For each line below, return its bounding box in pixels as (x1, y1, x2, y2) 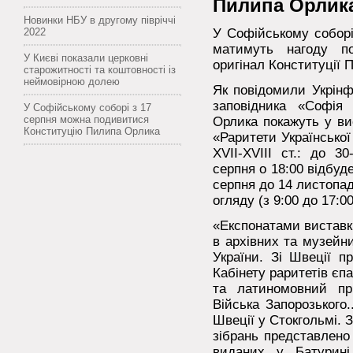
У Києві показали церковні (24, 51, 148, 64)
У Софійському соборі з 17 (24, 101, 151, 113)
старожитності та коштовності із (24, 63, 176, 76)
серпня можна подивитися (24, 113, 149, 125)
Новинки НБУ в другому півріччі (24, 13, 176, 26)
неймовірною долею (24, 75, 120, 87)
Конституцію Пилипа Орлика (24, 124, 160, 137)
